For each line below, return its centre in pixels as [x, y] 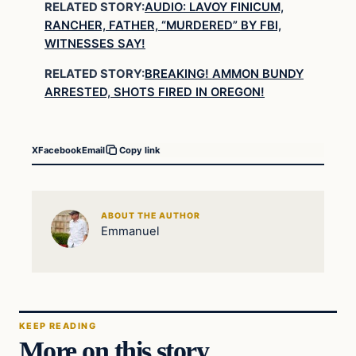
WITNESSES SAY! [95, 44]
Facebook [60, 150]
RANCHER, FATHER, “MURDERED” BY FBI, [163, 26]
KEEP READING [58, 326]
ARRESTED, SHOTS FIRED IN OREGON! [155, 92]
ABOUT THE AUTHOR [151, 215]
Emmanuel [130, 231]
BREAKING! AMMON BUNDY [224, 74]
